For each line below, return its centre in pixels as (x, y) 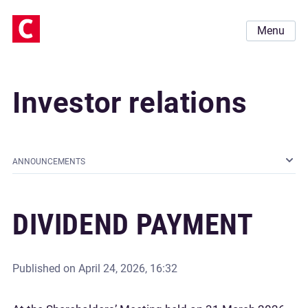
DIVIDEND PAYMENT (133, 224)
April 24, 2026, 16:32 (128, 268)
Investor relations (130, 103)
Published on (45, 268)
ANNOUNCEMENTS (49, 162)
